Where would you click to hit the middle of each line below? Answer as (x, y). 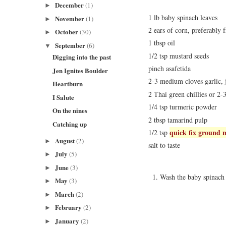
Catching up (70, 124)
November (70, 18)
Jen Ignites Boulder (80, 70)
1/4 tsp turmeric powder (183, 107)
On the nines (70, 110)
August (65, 140)
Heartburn (68, 83)
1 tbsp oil (162, 43)
